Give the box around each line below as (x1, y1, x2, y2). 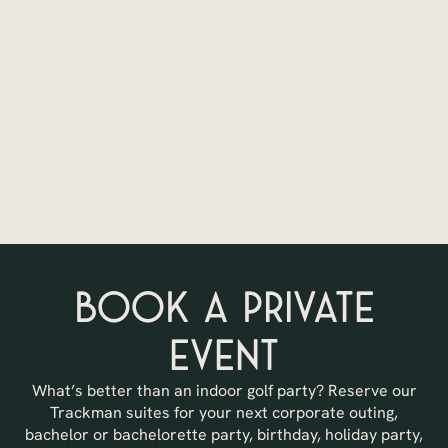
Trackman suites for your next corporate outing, (50, 402, 398, 424)
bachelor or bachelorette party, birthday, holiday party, (25, 424, 423, 446)
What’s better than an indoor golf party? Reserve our (31, 380, 417, 402)
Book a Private (73, 285, 375, 332)
